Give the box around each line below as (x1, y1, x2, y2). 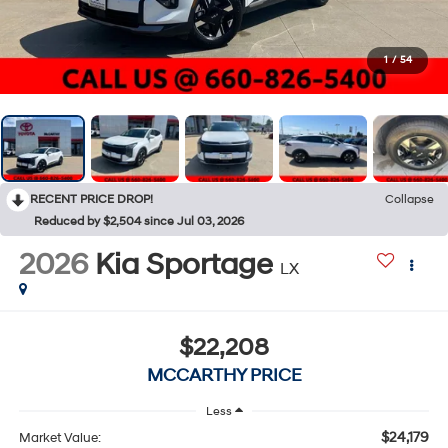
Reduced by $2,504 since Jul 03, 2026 (34, 214, 244, 230)
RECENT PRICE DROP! (30, 192, 153, 208)
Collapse (385, 192, 434, 208)
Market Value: (18, 429, 101, 446)
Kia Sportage (94, 246, 273, 284)
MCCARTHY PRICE (146, 363, 302, 387)
